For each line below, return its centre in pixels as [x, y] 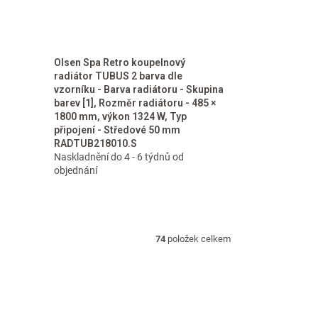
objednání [75, 170]
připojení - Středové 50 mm [117, 130]
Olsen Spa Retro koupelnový [119, 62]
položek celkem [198, 238]
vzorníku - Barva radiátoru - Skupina [138, 89]
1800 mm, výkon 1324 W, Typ [120, 116]
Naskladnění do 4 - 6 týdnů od [119, 157]
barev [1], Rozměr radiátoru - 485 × [135, 103]
